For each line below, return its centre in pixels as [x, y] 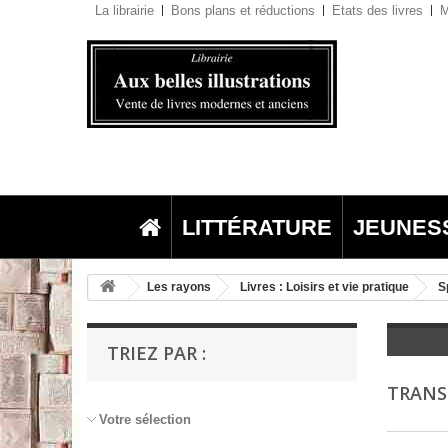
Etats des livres [377, 10]
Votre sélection [145, 419]
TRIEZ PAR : [156, 353]
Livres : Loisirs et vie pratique [324, 287]
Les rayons [179, 287]
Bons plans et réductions [243, 10]
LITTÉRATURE [256, 227]
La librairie [124, 10]
